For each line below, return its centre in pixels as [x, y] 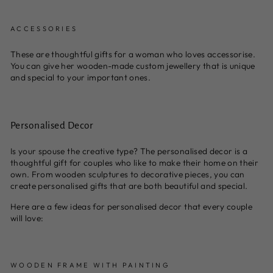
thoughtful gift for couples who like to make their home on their [135, 162]
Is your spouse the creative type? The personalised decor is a [129, 151]
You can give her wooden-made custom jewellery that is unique [133, 66]
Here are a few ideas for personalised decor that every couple [132, 206]
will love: [28, 218]
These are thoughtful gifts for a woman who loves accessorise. [133, 54]
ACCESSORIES [46, 28]
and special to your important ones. [81, 77]
